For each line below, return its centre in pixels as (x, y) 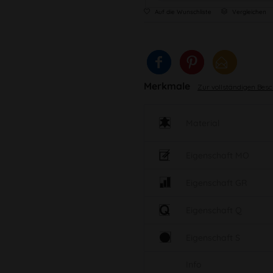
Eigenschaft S (213, 238)
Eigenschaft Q (214, 211)
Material (202, 123)
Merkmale (168, 86)
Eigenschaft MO (217, 156)
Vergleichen (248, 12)
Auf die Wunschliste (183, 12)
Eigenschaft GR (216, 183)
